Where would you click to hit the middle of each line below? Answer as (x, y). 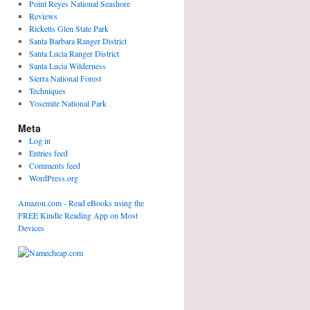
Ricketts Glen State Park (69, 28)
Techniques (47, 91)
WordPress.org (53, 178)
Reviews (43, 16)
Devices (31, 228)
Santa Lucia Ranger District (74, 53)
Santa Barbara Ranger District (77, 41)
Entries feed (48, 153)
